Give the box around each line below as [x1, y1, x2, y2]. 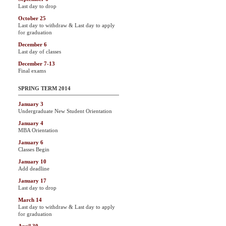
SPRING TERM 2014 [18, 85, 71, 91]
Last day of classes [18, 48, 61, 54]
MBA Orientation [18, 127, 58, 133]
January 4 [18, 120, 43, 126]
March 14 [18, 197, 42, 203]
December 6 [18, 41, 47, 47]
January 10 [18, 158, 46, 164]
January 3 [18, 101, 43, 107]
